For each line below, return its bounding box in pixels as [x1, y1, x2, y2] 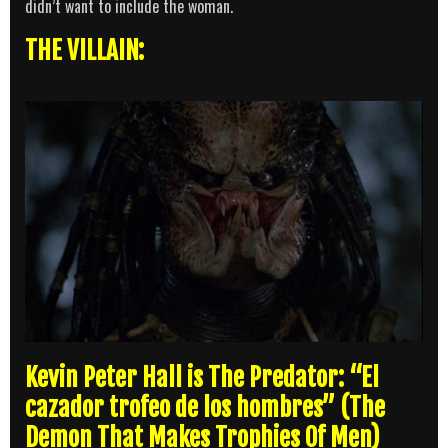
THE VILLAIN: [25, 35, 144, 67]
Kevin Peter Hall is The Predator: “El [25, 361, 379, 393]
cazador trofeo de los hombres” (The [25, 391, 385, 423]
